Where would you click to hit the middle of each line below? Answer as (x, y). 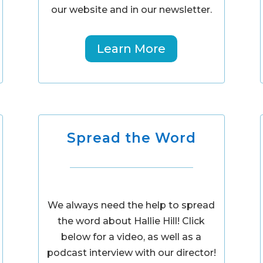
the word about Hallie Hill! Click (131, 221)
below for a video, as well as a (131, 237)
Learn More (131, 48)
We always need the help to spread (131, 205)
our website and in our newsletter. (131, 9)
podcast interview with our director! (131, 253)
